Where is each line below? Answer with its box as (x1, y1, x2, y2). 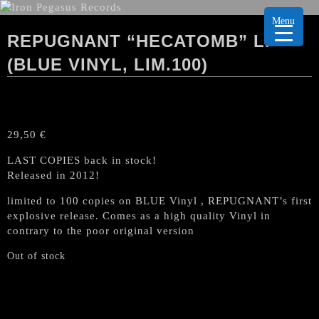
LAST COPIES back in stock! (7, 155, 157, 166)
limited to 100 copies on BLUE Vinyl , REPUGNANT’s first (7, 195, 312, 206)
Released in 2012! (7, 169, 100, 181)
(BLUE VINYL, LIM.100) (7, 55, 208, 74)
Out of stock (7, 251, 66, 261)
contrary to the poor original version (7, 225, 194, 236)
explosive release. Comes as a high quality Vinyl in (7, 210, 271, 221)
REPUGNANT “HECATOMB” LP (7, 31, 277, 51)
